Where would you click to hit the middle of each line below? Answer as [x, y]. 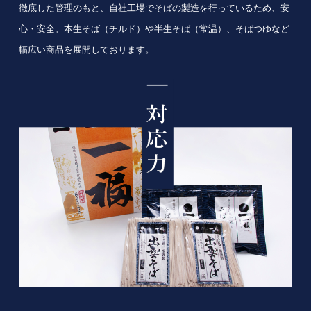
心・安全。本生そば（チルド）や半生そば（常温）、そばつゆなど [154, 29]
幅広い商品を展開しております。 [86, 50]
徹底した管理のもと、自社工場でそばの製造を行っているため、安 [154, 8]
